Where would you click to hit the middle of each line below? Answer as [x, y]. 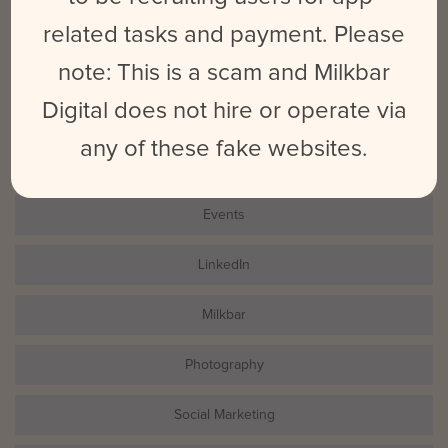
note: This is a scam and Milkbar [224, 72]
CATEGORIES [224, 163]
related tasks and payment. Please [224, 34]
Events [224, 214]
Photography [224, 364]
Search [35, 77]
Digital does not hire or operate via [224, 110]
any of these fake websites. [224, 148]
